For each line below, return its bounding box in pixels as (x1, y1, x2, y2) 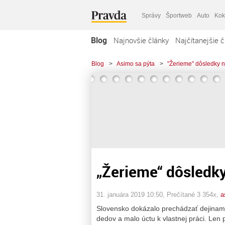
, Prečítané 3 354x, (163, 190, 220, 198)
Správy (142, 12, 161, 19)
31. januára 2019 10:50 (96, 190, 163, 198)
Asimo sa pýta (117, 60, 155, 67)
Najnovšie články (114, 35, 169, 45)
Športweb (166, 12, 192, 19)
